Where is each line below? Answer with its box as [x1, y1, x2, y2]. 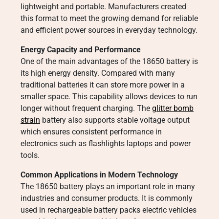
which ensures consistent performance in [21, 127, 162, 136]
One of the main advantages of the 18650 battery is [21, 57, 198, 66]
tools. [21, 151, 40, 160]
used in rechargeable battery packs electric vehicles [21, 205, 197, 215]
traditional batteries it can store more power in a [21, 80, 185, 89]
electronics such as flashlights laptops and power [21, 139, 191, 148]
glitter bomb [152, 104, 194, 113]
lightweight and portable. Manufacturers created [21, 2, 186, 11]
